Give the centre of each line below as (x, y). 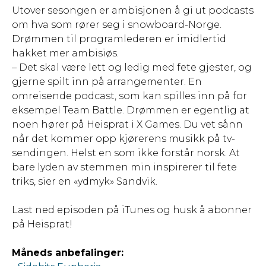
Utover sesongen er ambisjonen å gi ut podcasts (133, 11)
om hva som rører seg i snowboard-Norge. (117, 25)
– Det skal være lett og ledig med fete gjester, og (132, 68)
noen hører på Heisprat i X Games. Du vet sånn (127, 125)
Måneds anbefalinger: (68, 253)
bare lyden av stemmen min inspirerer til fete (124, 167)
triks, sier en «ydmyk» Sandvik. (85, 182)
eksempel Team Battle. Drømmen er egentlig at (131, 110)
